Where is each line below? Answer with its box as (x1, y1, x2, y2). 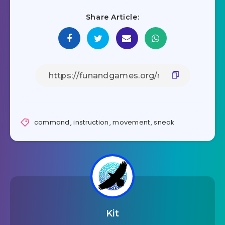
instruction (73, 118, 109, 128)
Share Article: (85, 12, 140, 22)
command (34, 118, 70, 128)
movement (113, 118, 150, 128)
